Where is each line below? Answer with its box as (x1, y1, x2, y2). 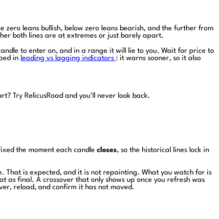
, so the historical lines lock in (117, 146, 209, 154)
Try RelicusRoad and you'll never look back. (13, 92, 150, 100)
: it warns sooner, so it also (116, 54, 201, 62)
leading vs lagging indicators (21, 54, 116, 62)
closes (97, 146, 117, 154)
